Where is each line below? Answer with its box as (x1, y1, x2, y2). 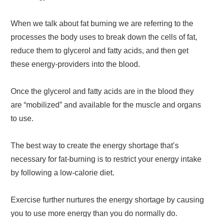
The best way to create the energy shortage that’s (11, 141, 179, 150)
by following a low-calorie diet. (11, 168, 115, 177)
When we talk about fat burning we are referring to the (11, 19, 194, 28)
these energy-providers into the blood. (11, 60, 140, 68)
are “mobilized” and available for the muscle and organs (11, 100, 201, 109)
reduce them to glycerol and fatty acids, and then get (11, 46, 189, 55)
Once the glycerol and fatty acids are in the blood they (11, 87, 194, 95)
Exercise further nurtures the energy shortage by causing (11, 195, 204, 204)
